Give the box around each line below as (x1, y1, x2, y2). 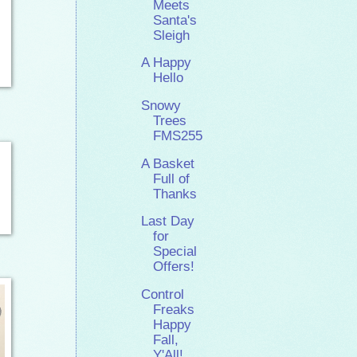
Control (141, 287, 185, 303)
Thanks (153, 186, 198, 202)
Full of (153, 171, 190, 186)
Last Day (141, 214, 195, 229)
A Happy (141, 55, 192, 71)
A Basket (141, 155, 195, 171)
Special (153, 244, 198, 260)
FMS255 (153, 127, 203, 143)
